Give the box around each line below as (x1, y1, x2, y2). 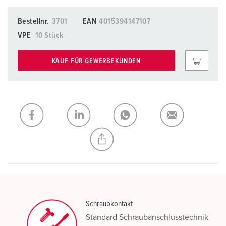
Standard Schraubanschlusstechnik (86, 213, 208, 221)
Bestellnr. (18, 17, 49, 25)
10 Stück (35, 31, 64, 39)
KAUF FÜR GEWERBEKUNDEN (51, 57, 141, 65)
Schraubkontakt (86, 200, 133, 208)
